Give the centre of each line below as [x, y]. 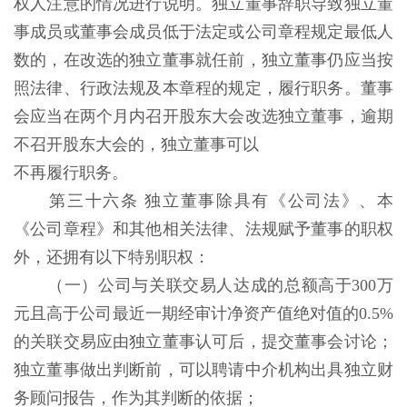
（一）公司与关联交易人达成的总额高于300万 [221, 285]
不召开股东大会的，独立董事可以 [136, 144]
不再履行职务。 [73, 173]
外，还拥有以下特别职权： [114, 257]
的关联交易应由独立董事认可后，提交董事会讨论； [203, 342]
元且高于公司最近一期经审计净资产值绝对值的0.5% [203, 313]
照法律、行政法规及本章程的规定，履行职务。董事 [203, 88]
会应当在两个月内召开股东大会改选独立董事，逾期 [203, 116]
